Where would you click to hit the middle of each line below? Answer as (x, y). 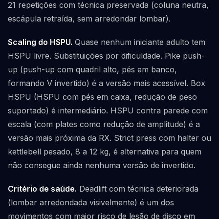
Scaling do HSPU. (40, 42)
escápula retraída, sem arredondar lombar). (89, 19)
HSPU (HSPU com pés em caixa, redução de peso (102, 97)
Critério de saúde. (42, 189)
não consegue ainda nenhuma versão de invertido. (102, 165)
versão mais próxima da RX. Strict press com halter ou (109, 138)
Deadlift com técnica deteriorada (138, 189)
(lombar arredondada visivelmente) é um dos (91, 202)
